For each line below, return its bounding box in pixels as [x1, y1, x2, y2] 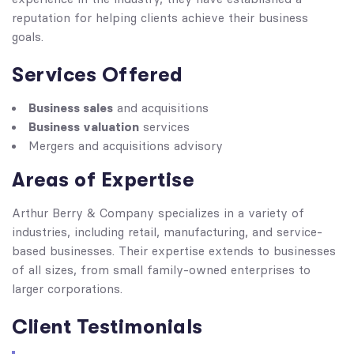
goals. [12, 30, 43, 44]
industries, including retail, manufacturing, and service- [12, 225, 322, 239]
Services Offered [12, 63, 183, 86]
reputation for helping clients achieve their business [12, 11, 308, 25]
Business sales [28, 100, 113, 115]
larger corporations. [12, 282, 122, 296]
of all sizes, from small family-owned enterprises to [12, 263, 311, 277]
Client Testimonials [12, 315, 203, 338]
